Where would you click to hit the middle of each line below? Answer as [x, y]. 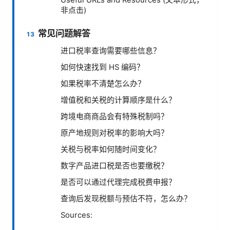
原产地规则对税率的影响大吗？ [114, 133]
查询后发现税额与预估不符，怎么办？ [126, 199]
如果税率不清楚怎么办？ [103, 84]
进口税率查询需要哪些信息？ [111, 51]
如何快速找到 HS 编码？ [102, 68]
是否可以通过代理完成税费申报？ [118, 183]
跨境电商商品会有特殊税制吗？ [114, 117]
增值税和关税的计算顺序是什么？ [118, 100]
